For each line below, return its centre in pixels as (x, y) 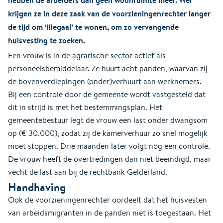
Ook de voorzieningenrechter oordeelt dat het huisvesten (108, 200)
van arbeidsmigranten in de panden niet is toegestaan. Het (110, 213)
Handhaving (37, 187)
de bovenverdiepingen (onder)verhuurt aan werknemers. (105, 81)
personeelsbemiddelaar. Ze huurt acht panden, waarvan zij (108, 68)
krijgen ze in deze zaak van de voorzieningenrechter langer (109, 13)
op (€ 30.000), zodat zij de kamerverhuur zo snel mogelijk (108, 133)
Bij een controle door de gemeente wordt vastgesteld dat (107, 94)
